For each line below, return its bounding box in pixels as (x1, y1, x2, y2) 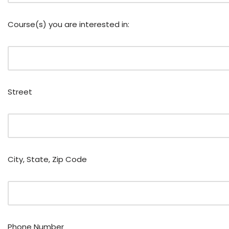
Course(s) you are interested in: (8, 19, 129, 30)
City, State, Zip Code (8, 154, 87, 165)
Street (8, 86, 32, 97)
